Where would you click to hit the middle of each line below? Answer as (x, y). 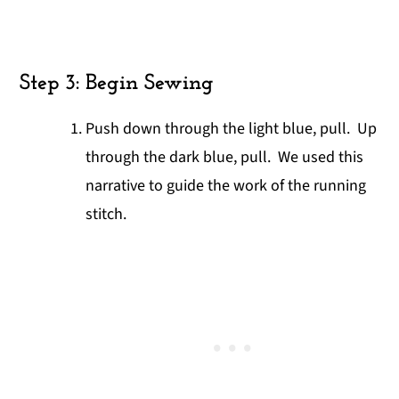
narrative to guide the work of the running (226, 185)
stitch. (106, 214)
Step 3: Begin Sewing (117, 83)
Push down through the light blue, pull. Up (232, 128)
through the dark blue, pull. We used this (225, 157)
